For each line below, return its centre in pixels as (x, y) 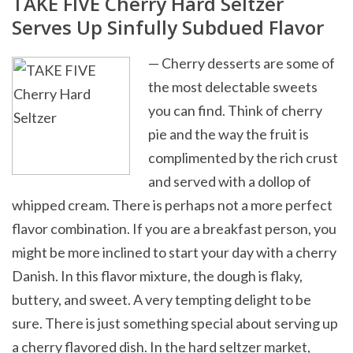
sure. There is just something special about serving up (175, 323)
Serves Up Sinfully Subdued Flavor (168, 27)
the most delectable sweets (232, 86)
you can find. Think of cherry (235, 110)
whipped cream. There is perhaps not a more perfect (172, 204)
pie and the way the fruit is (228, 134)
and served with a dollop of (229, 181)
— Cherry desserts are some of (241, 63)
